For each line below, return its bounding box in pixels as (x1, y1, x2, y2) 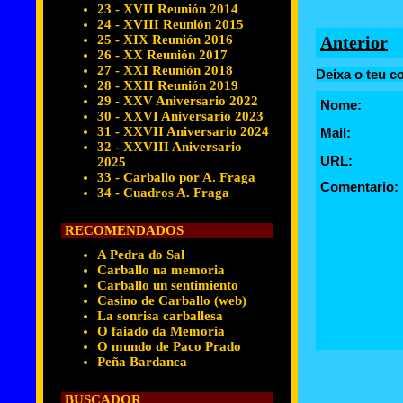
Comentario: (320, 179, 399, 194)
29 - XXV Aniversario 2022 (97, 94, 258, 108)
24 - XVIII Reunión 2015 (97, 17, 244, 31)
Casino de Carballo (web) (97, 293, 246, 308)
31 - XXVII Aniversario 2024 (97, 124, 269, 139)
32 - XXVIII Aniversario (97, 139, 242, 154)
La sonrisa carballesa (97, 309, 223, 323)
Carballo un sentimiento (97, 278, 238, 292)
